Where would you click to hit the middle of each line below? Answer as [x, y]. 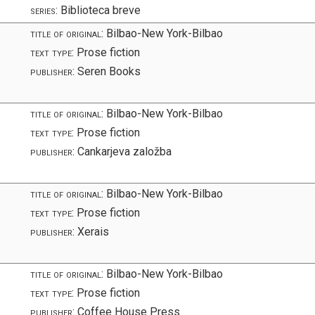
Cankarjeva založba [123, 151]
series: [44, 10]
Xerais [92, 231]
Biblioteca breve [99, 10]
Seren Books [108, 71]
